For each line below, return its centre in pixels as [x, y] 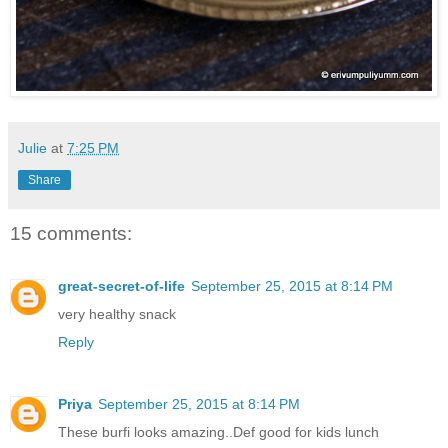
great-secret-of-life [121, 285]
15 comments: [71, 234]
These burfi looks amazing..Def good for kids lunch [218, 431]
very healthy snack [117, 313]
